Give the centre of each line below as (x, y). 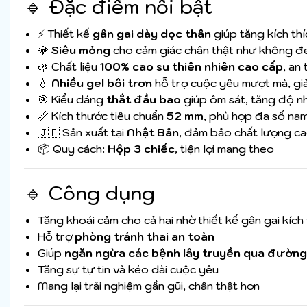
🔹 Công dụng (89, 193)
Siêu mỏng (81, 50)
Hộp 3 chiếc (141, 149)
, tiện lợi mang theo (224, 149)
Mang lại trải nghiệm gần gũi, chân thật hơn (149, 286)
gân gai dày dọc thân (152, 34)
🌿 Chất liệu (69, 67)
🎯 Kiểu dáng (72, 100)
